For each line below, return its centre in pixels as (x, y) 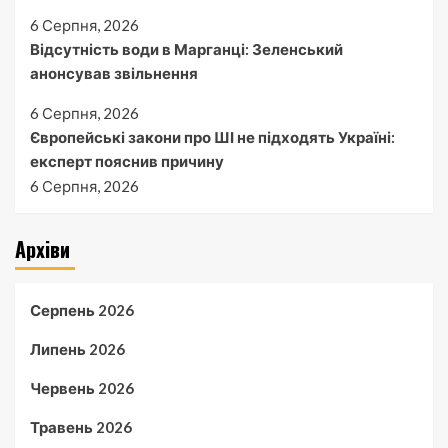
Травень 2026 (81, 426)
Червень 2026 (82, 387)
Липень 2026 (77, 348)
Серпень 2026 (82, 309)
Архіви (42, 248)
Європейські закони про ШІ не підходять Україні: (212, 136)
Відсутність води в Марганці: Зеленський (186, 48)
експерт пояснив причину (127, 160)
